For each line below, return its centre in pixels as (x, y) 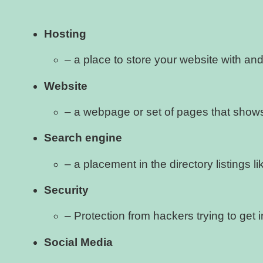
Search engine (83, 138)
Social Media (78, 242)
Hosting (65, 33)
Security (66, 190)
